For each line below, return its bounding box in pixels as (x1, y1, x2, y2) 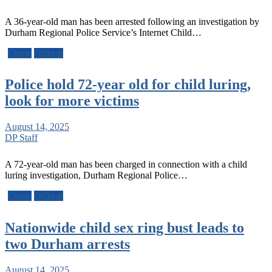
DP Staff (5, 132, 38, 143)
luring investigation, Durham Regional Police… (5, 170, 188, 181)
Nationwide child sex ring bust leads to (5, 220, 244, 236)
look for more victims (5, 93, 139, 109)
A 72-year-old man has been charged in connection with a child (5, 159, 247, 170)
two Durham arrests (5, 236, 130, 253)
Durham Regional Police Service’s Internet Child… (5, 27, 202, 38)
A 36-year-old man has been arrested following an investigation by (5, 16, 259, 27)
